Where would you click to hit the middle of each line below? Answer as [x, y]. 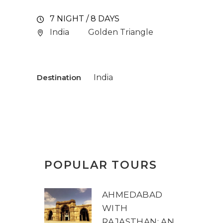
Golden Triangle [121, 32]
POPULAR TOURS [101, 165]
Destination [59, 77]
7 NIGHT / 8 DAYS [85, 19]
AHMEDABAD [132, 194]
